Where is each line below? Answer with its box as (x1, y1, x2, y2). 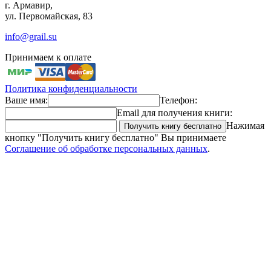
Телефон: (160, 95, 197, 106)
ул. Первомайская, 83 (5, 11, 93, 22)
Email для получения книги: (117, 108, 232, 119)
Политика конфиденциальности (5, 83, 137, 94)
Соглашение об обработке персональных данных (5, 143, 207, 154)
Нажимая (226, 120, 264, 131)
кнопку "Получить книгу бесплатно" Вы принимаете (5, 132, 226, 143)
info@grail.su (5, 31, 57, 42)
